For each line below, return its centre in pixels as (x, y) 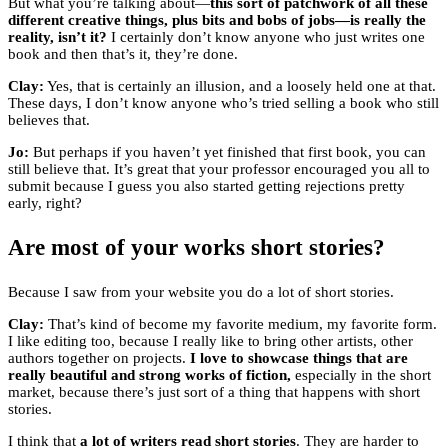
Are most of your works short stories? (196, 248)
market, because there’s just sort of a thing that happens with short (214, 392)
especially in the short (363, 375)
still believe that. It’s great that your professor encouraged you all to (219, 169)
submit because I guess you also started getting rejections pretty (206, 186)
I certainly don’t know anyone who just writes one (266, 37)
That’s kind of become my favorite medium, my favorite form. (240, 324)
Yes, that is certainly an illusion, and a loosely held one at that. (240, 86)
